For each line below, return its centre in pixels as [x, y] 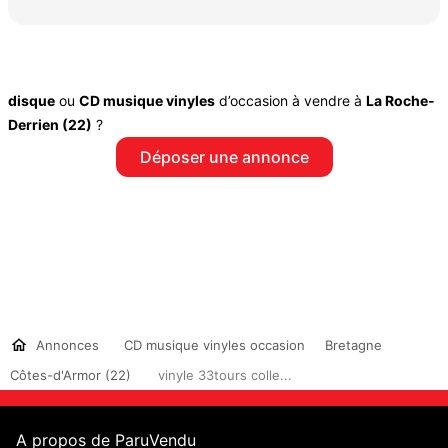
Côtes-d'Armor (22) [70, 374]
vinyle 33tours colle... [225, 374]
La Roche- [400, 100]
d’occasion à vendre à [290, 100]
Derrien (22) [50, 124]
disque [31, 100]
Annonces [63, 344]
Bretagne [353, 344]
